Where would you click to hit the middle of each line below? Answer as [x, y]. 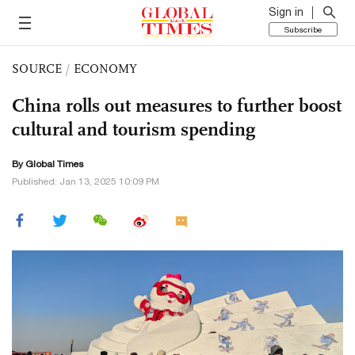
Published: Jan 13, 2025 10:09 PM [86, 181]
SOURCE [37, 69]
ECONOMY [105, 69]
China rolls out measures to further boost [177, 105]
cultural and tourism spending [134, 129]
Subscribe [303, 29]
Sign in [286, 12]
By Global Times [48, 164]
